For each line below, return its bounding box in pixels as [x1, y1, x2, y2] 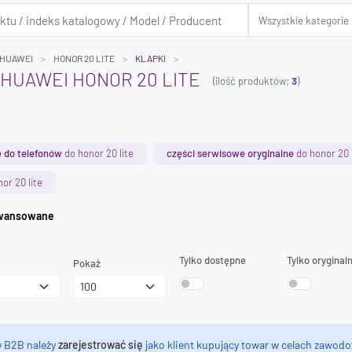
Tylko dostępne [179, 254, 246, 266]
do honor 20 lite [62, 147, 134, 159]
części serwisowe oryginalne [167, 147, 294, 159]
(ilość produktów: [213, 74, 291, 87]
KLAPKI [135, 53, 166, 64]
